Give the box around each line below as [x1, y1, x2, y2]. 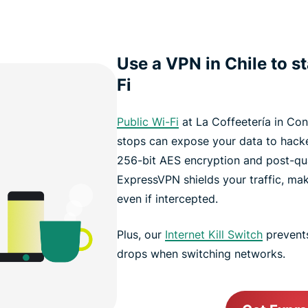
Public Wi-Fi [116, 114, 179, 129]
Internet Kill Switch [164, 227, 263, 241]
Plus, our [116, 227, 165, 241]
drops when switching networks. [116, 246, 285, 261]
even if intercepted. [116, 191, 218, 206]
